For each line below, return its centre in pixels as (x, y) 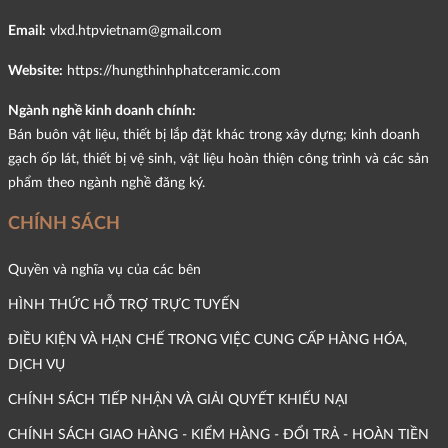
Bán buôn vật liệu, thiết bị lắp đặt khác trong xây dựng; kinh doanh (214, 134)
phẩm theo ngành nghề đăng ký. (106, 182)
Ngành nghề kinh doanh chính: (102, 110)
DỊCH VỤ (36, 364)
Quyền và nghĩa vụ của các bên (104, 269)
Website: (35, 70)
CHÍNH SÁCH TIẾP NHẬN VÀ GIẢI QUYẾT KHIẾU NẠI (178, 399)
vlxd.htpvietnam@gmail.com (136, 30)
